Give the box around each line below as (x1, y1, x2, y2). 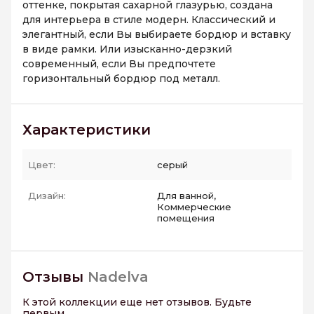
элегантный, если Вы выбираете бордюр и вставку (22, 28, 291, 41)
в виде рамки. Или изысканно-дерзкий (22, 43, 232, 56)
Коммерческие (157, 201, 231, 213)
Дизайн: (28, 190, 66, 202)
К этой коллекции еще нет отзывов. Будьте (22, 296, 252, 309)
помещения (157, 212, 214, 224)
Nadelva (88, 268, 149, 286)
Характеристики (22, 121, 151, 139)
